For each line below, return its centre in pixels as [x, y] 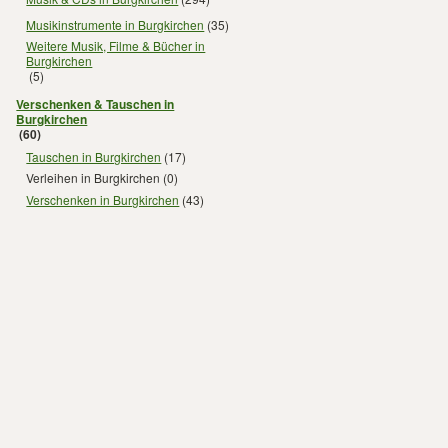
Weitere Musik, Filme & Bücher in [116, 45]
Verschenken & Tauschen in [95, 104]
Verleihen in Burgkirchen [93, 177]
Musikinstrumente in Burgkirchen [115, 24]
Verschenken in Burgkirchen [103, 199]
